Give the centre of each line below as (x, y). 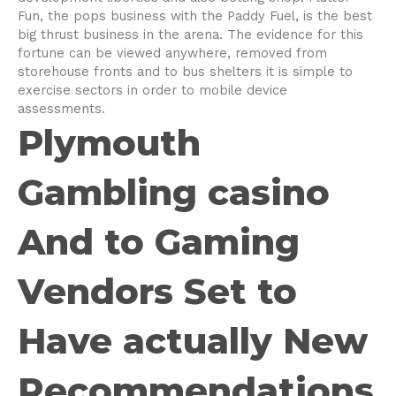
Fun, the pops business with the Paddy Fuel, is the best (195, 15)
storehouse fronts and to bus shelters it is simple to (185, 71)
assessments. (61, 108)
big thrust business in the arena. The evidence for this (190, 34)
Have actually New (193, 340)
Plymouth (109, 142)
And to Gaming (159, 241)
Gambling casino (174, 192)
